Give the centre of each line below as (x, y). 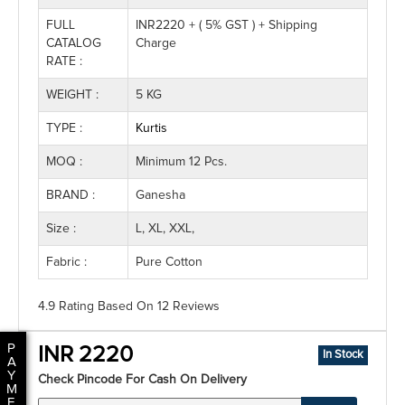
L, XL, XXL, (165, 229)
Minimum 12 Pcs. (181, 162)
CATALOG (74, 43)
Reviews (194, 306)
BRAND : (71, 195)
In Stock (343, 355)
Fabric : (66, 262)
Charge (156, 43)
